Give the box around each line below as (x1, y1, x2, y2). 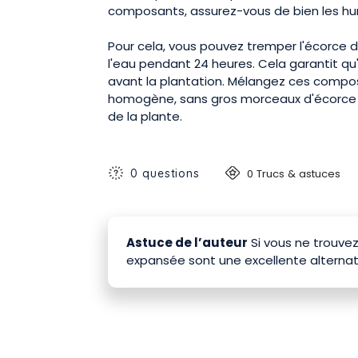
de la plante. (108, 107, 182, 125)
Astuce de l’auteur (125, 234, 248, 252)
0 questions (130, 165, 201, 181)
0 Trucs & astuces (247, 165, 341, 181)
